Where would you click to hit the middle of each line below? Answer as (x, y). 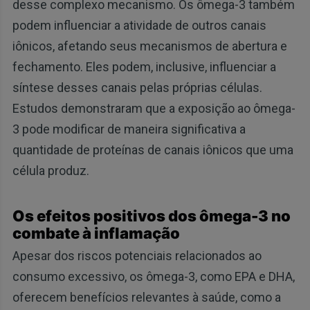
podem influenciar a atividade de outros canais (139, 26)
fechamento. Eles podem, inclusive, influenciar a (144, 67)
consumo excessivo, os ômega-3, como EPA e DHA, (153, 276)
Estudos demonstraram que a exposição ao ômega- (154, 109)
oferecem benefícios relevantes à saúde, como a (146, 297)
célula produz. (51, 171)
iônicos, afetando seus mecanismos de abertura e (149, 46)
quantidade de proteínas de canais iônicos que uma (153, 150)
